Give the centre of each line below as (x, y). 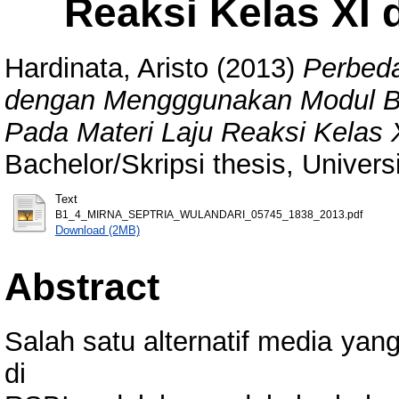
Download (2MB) (97, 230)
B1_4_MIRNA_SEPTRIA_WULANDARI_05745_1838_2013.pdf (208, 214)
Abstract (82, 286)
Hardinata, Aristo (106, 68)
